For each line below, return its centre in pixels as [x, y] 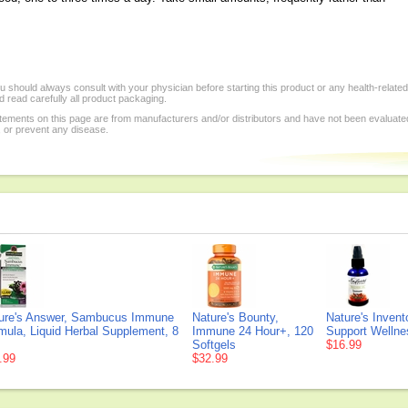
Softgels [214, 345]
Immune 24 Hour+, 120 [253, 331]
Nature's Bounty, [235, 317]
